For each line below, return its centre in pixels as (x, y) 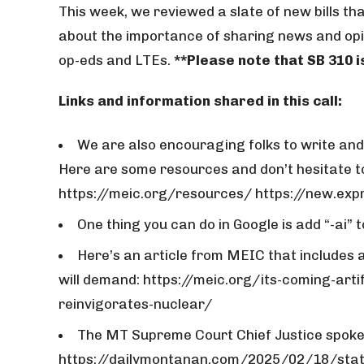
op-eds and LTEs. (115, 60)
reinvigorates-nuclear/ (135, 304)
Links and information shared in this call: (200, 101)
